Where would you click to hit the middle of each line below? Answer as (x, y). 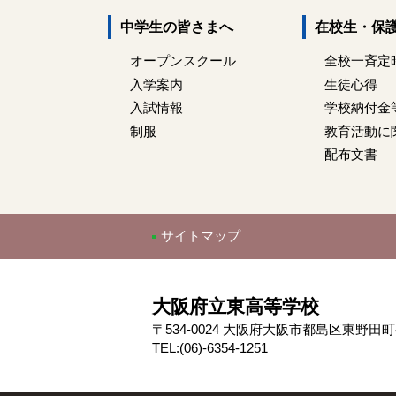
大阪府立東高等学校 (236, 307)
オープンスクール (183, 61)
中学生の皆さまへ (177, 27)
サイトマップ (201, 236)
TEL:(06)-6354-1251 (210, 348)
